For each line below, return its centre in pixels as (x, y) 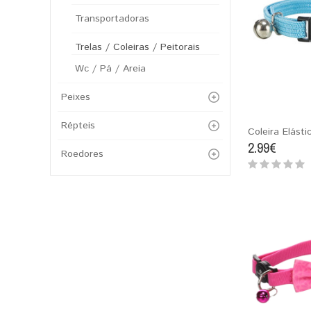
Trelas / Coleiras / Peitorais (137, 47)
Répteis (78, 126)
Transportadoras (112, 19)
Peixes (76, 97)
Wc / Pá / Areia (110, 69)
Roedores (82, 154)
